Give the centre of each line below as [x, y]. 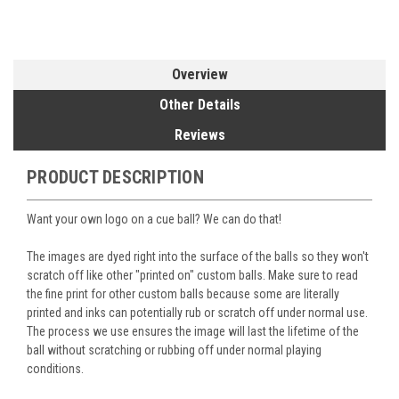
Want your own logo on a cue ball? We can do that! [154, 220]
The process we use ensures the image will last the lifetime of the [193, 332]
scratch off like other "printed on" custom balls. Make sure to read [192, 276]
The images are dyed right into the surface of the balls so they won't [198, 257]
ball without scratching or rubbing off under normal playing [174, 350]
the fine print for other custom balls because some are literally [183, 294]
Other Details [199, 105]
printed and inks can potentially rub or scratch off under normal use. [197, 313]
